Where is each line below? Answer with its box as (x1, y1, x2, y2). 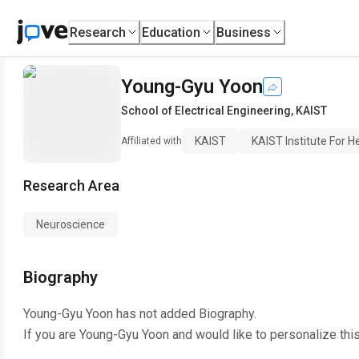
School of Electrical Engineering (121, 104, 291, 117)
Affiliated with (121, 135, 182, 147)
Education (142, 24, 201, 40)
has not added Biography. (113, 306, 256, 321)
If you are (23, 327, 79, 342)
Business (216, 24, 272, 40)
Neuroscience (36, 218, 105, 231)
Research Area (23, 177, 119, 194)
